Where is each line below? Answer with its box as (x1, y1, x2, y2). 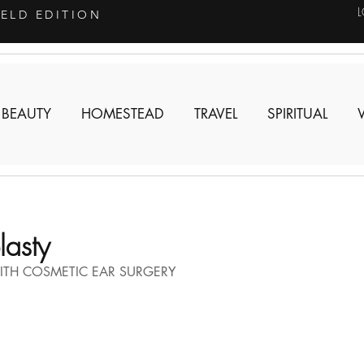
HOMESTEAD (80, 105, 164, 123)
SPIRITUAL (266, 105, 327, 123)
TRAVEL (193, 105, 237, 123)
